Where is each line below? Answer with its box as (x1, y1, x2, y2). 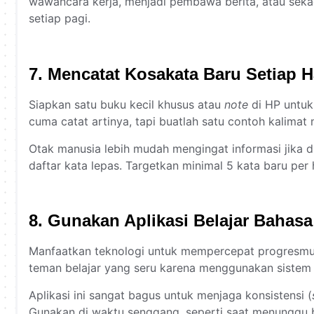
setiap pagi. (29, 11, 90, 26)
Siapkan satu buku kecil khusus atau (29, 97, 224, 112)
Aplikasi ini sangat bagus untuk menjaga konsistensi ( (29, 287, 312, 302)
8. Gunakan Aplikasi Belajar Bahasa (29, 211, 313, 231)
